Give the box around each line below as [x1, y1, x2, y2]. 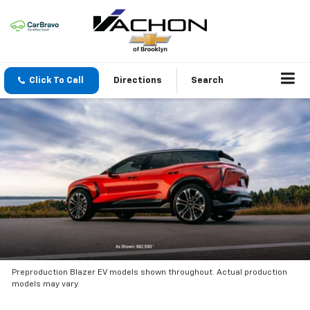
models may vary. [12, 280, 80, 289]
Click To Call [29, 75, 84, 85]
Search [191, 75, 224, 85]
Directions [113, 75, 162, 85]
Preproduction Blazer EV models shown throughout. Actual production [12, 268, 288, 277]
